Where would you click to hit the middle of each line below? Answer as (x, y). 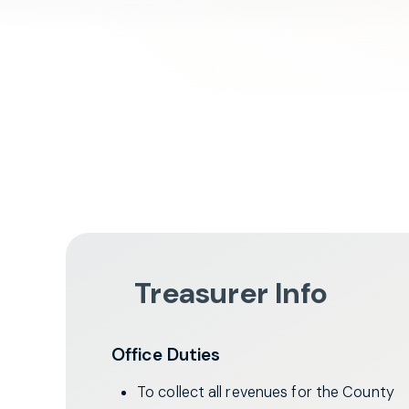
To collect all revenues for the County (266, 392)
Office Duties (166, 354)
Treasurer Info (231, 293)
